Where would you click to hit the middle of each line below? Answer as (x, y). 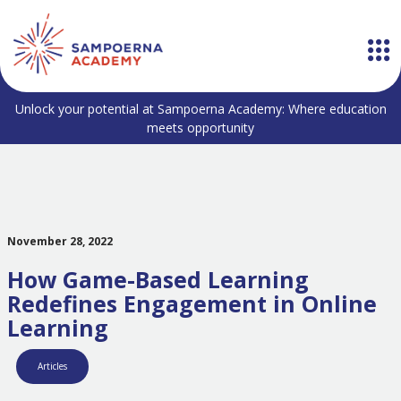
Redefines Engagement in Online (192, 303)
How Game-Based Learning (158, 279)
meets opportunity (200, 128)
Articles (52, 366)
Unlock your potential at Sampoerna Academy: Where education (200, 109)
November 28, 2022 (60, 241)
